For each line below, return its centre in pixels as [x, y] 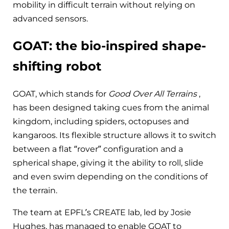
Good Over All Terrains [153, 94]
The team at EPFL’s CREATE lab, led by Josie [102, 212]
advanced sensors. [50, 18]
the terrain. [35, 190]
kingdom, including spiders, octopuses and [101, 121]
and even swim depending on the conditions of [110, 176]
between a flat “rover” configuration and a [98, 149]
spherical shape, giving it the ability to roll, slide [108, 163]
